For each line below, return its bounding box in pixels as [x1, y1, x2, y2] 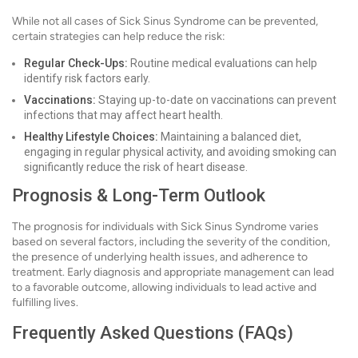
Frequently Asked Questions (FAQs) [12, 323, 293, 344]
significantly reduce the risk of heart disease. [24, 161, 248, 174]
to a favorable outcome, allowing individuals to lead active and [12, 280, 316, 295]
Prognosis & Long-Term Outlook [12, 185, 265, 206]
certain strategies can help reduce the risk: [12, 30, 225, 44]
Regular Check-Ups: [24, 57, 128, 70]
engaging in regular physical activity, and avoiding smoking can [24, 145, 336, 159]
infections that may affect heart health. [24, 109, 223, 122]
